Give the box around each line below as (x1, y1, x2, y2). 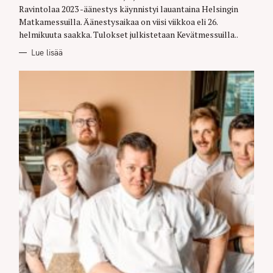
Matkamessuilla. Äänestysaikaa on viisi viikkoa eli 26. (19, 16, 218, 27)
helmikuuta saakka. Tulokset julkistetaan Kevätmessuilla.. (19, 29, 238, 40)
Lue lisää (30, 48, 63, 58)
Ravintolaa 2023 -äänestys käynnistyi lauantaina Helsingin (19, 3, 238, 15)
